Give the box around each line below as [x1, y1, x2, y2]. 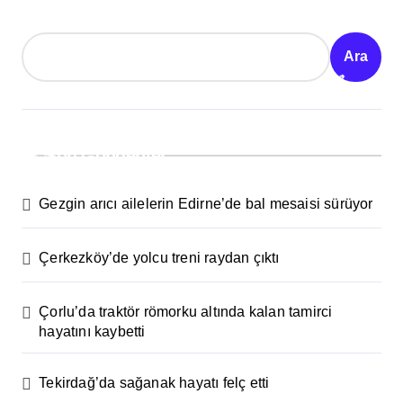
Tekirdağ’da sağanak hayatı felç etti [39, 374, 270, 390]
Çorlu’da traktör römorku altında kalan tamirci [39, 303, 333, 319]
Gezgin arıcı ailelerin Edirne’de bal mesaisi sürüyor [39, 195, 373, 211]
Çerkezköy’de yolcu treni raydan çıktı [39, 249, 280, 265]
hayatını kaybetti [39, 323, 146, 339]
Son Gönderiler [45, 145, 167, 166]
